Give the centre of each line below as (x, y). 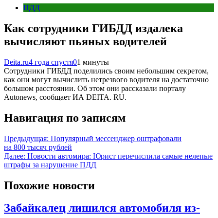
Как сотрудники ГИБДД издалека (93, 28)
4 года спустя (51, 62)
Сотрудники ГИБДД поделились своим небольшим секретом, (106, 71)
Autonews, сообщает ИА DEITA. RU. (65, 97)
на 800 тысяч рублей (38, 147)
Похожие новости (49, 185)
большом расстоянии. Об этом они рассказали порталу (95, 88)
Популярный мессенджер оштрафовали (116, 138)
